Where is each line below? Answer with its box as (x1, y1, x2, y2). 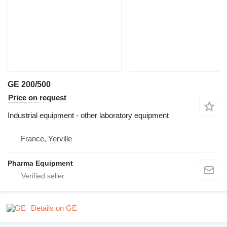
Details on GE (31, 203, 77, 212)
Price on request (8, 93, 66, 102)
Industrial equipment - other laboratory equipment (8, 110, 169, 120)
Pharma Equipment (8, 159, 73, 167)
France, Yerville (21, 134, 72, 143)
